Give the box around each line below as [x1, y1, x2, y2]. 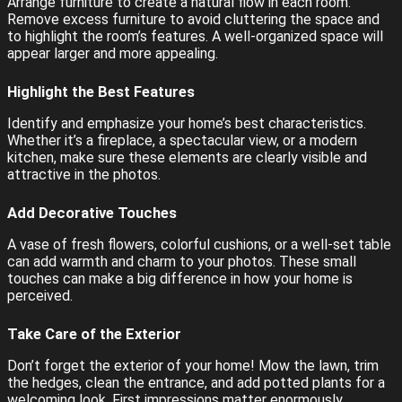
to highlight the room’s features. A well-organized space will [7, 28, 383, 45]
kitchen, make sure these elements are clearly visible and [7, 149, 367, 166]
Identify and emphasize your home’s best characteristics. [7, 115, 366, 132]
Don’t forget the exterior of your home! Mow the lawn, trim [7, 357, 379, 374]
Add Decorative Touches [7, 205, 177, 222]
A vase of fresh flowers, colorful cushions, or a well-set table [7, 236, 391, 253]
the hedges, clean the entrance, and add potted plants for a [7, 374, 385, 391]
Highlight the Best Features [7, 83, 195, 100]
